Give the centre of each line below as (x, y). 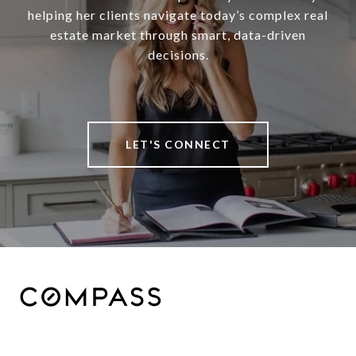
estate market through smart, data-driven (178, 35)
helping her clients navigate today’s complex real (178, 15)
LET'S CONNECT (178, 145)
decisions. (178, 55)
